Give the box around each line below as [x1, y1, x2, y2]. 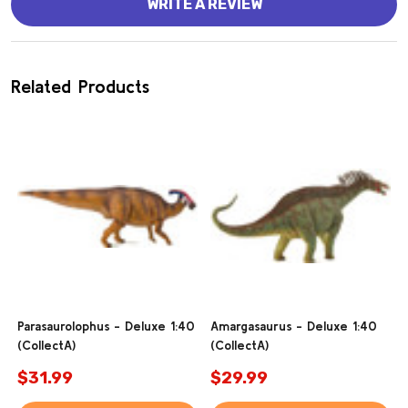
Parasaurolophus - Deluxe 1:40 [17, 319, 195, 334]
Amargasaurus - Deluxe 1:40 [210, 319, 377, 334]
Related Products [11, 76, 149, 97]
